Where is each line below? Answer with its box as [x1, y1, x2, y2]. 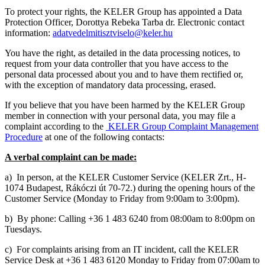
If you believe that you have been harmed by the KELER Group [5, 100, 245, 111]
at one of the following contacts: [43, 132, 164, 143]
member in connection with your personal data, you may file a [5, 111, 235, 121]
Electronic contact [175, 17, 244, 28]
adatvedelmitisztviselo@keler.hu [53, 28, 173, 38]
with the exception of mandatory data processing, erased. [5, 80, 216, 91]
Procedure [5, 132, 43, 143]
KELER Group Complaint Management [106, 121, 258, 132]
